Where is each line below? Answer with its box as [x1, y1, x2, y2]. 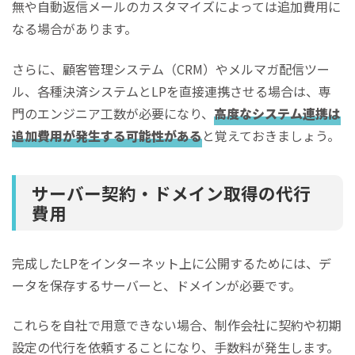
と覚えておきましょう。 [202, 125, 340, 145]
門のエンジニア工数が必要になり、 [12, 103, 214, 123]
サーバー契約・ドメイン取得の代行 [32, 180, 311, 205]
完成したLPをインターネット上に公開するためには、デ [12, 253, 331, 273]
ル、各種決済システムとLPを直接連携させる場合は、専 [12, 81, 331, 101]
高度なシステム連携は [214, 103, 341, 123]
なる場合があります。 [12, 19, 137, 39]
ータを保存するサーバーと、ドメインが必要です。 [12, 275, 301, 295]
